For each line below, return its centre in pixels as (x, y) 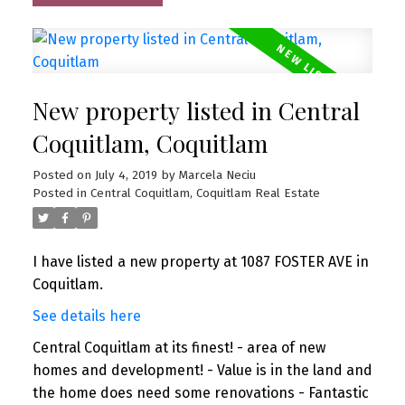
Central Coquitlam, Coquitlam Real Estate (205, 193)
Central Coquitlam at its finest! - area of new (179, 347)
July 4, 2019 (126, 175)
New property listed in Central (196, 110)
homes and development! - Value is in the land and (202, 370)
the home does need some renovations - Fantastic (200, 392)
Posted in (59, 193)
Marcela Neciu (217, 175)
